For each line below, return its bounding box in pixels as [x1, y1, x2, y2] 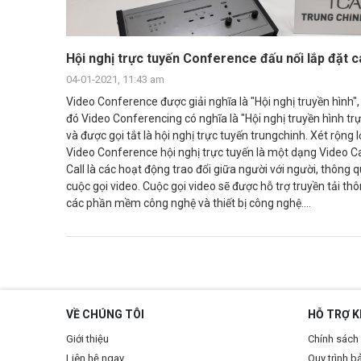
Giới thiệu [66, 332, 109, 345]
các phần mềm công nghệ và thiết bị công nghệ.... [66, 196, 311, 210]
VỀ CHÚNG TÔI [66, 307, 144, 321]
